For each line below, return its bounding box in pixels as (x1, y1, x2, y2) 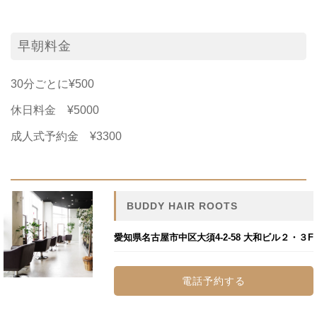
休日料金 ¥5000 (11, 103, 99, 116)
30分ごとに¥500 (11, 77, 94, 90)
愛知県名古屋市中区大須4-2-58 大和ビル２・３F (113, 231, 313, 243)
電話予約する (181, 275, 246, 287)
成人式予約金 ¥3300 (11, 129, 122, 142)
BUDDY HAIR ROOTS (126, 200, 238, 212)
